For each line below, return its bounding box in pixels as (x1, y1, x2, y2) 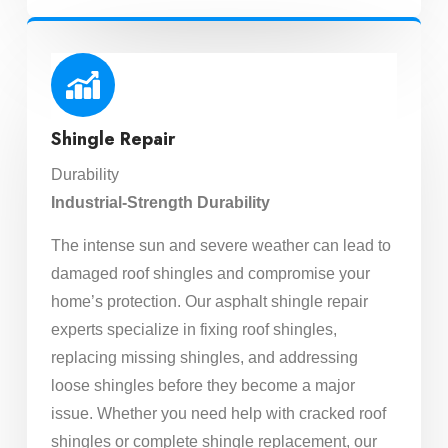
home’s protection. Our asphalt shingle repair (50, 292, 368, 310)
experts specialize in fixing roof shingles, (50, 320, 337, 338)
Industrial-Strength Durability (50, 194, 270, 212)
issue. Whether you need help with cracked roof (50, 404, 386, 422)
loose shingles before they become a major (50, 376, 355, 394)
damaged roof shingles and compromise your (50, 264, 370, 282)
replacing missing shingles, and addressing (50, 348, 358, 366)
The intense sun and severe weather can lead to (50, 236, 391, 254)
